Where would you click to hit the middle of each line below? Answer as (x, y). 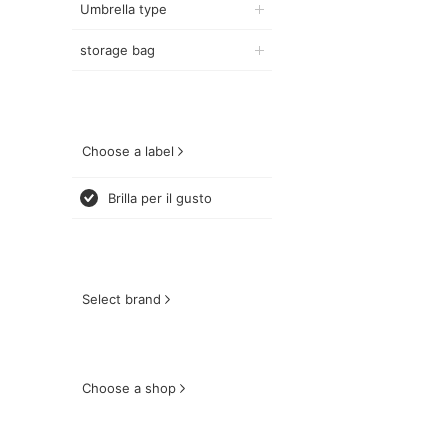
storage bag (117, 50)
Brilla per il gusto (160, 198)
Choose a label (128, 151)
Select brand (121, 299)
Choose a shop (129, 388)
